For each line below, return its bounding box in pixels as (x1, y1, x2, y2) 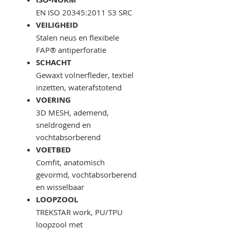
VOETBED (36, 144, 73, 156)
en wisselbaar (36, 182, 84, 193)
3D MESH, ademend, (36, 107, 109, 118)
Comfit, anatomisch (36, 157, 105, 168)
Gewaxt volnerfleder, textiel (36, 70, 133, 81)
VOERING (36, 94, 73, 106)
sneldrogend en (36, 120, 91, 130)
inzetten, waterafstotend (36, 82, 122, 93)
